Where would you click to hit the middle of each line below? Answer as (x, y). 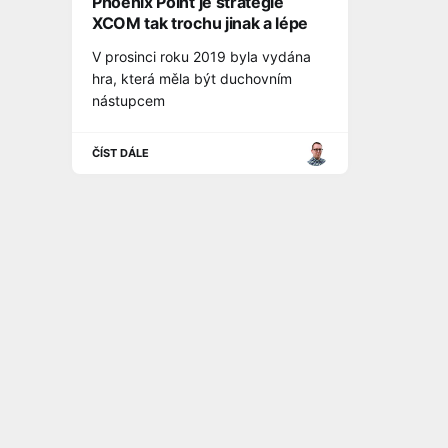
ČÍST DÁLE (121, 153)
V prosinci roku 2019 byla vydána (201, 57)
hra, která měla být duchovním (192, 79)
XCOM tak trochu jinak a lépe (200, 23)
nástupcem (128, 101)
